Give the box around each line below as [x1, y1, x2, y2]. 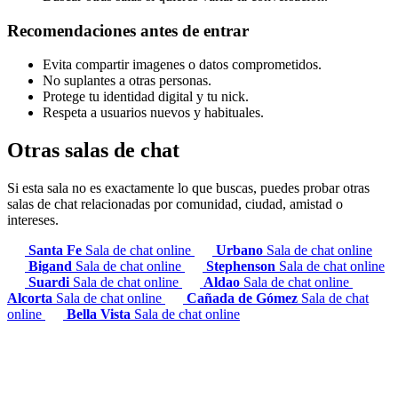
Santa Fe [28, 243, 85, 259]
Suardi [28, 275, 73, 291]
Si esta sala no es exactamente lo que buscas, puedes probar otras [7, 180, 370, 196]
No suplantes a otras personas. [43, 73, 211, 89]
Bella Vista [67, 306, 134, 322]
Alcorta [7, 291, 56, 306]
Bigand [28, 259, 76, 275]
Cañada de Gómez [187, 291, 301, 306]
